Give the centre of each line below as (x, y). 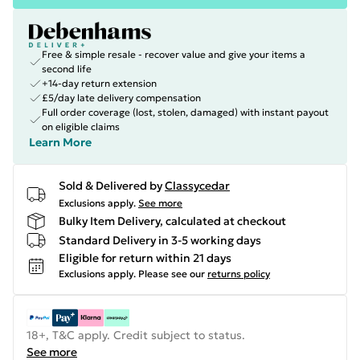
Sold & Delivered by (110, 186)
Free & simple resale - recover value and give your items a (174, 54)
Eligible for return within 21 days (145, 258)
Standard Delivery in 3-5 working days (160, 240)
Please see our (172, 274)
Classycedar (197, 186)
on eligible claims (81, 127)
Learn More (60, 142)
